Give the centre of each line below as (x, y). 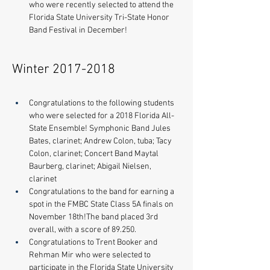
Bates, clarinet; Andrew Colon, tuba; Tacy (101, 141)
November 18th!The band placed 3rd (94, 217)
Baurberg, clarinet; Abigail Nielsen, (91, 166)
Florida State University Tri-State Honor (100, 17)
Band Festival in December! (78, 30)
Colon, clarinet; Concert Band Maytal (95, 154)
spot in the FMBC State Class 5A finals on (102, 204)
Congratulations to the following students (102, 103)
